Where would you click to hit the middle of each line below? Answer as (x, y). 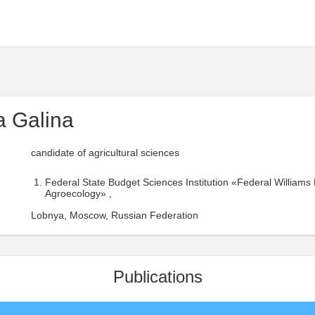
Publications (157, 277)
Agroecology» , (78, 193)
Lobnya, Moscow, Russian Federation (115, 215)
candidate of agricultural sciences (105, 153)
